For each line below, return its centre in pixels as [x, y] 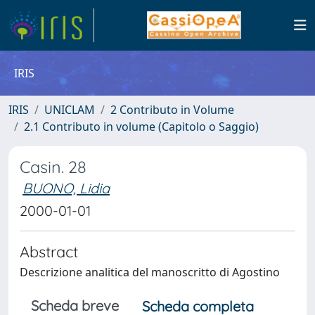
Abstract [49, 251]
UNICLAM [70, 110]
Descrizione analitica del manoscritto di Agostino [150, 272]
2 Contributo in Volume [172, 110]
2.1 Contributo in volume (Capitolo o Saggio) [141, 127]
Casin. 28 [53, 167]
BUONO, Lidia [66, 188]
